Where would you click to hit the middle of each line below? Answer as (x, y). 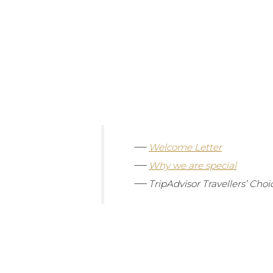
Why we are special (193, 166)
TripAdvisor (175, 184)
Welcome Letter (185, 147)
